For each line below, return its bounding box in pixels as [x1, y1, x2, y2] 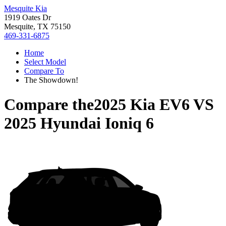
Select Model [24, 58, 66, 66]
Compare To [24, 67, 64, 75]
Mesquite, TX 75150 [4, 22, 71, 31]
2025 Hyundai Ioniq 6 [4, 114, 154, 133]
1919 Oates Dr [4, 13, 51, 22]
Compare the [4, 95, 94, 114]
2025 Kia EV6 [94, 95, 190, 114]
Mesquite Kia [4, 4, 47, 13]
